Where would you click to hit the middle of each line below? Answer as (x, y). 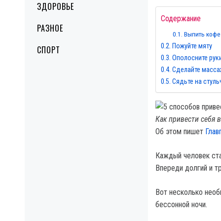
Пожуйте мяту (192, 46)
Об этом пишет (180, 131)
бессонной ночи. (181, 204)
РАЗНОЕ (50, 28)
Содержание (181, 19)
